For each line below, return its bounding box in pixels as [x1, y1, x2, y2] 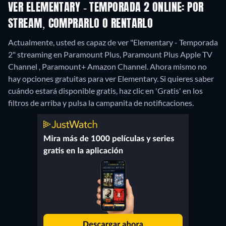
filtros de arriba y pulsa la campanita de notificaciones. [8, 98, 194, 108]
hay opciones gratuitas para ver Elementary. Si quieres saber [8, 74, 214, 84]
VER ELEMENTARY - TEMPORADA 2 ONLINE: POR [8, 3, 204, 14]
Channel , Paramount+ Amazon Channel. [8, 62, 150, 72]
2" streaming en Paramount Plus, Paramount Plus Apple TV [8, 49, 212, 60]
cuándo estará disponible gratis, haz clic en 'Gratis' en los [8, 86, 203, 96]
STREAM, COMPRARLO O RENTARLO [8, 19, 153, 30]
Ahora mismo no [150, 62, 207, 72]
